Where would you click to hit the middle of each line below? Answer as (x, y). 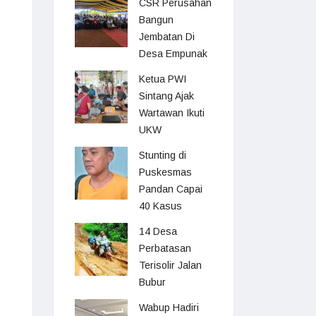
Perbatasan (165, 248)
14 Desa (158, 231)
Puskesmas (165, 172)
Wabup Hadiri (169, 308)
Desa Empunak (173, 54)
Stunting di (163, 155)
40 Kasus (160, 206)
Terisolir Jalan (170, 265)
